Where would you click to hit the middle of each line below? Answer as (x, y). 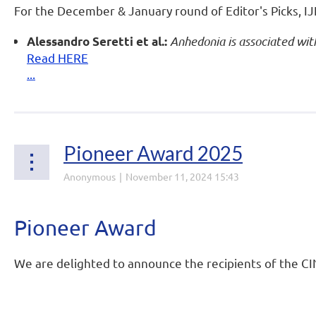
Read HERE (57, 57)
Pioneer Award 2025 (153, 153)
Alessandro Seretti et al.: (97, 41)
